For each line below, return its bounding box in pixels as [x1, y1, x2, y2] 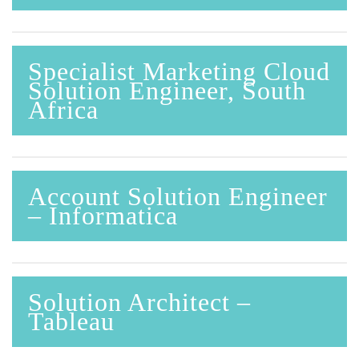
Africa [28, 95, 99, 124]
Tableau [28, 306, 115, 336]
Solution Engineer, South [28, 75, 306, 105]
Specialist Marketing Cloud [28, 56, 330, 86]
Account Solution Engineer [28, 181, 328, 211]
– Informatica [28, 200, 178, 230]
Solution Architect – [28, 287, 251, 317]
